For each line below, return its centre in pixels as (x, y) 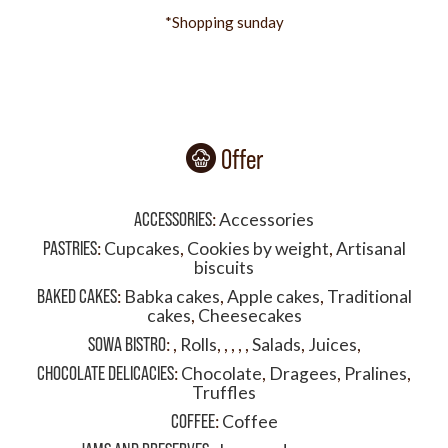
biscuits (224, 267)
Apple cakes (273, 296)
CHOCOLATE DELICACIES (105, 373)
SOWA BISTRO (126, 344)
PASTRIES (69, 248)
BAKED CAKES (76, 296)
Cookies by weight (257, 248)
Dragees (303, 373)
